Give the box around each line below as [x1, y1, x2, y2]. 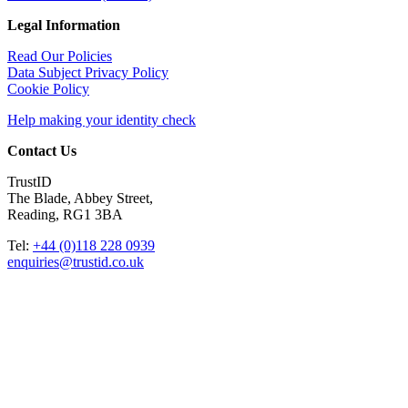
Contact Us [7, 142, 76, 158]
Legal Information [7, 16, 120, 33]
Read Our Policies [7, 47, 112, 64]
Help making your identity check [7, 111, 196, 127]
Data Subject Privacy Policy [7, 64, 168, 80]
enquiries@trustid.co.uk [7, 253, 144, 270]
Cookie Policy [7, 80, 89, 97]
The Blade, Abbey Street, [7, 189, 153, 206]
